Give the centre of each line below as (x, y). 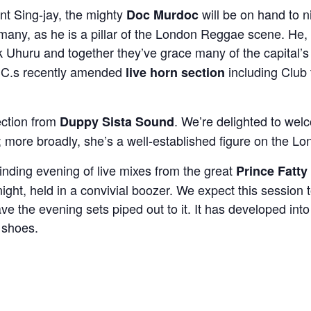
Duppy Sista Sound (117, 121)
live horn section (175, 72)
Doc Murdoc (162, 14)
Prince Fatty (272, 170)
